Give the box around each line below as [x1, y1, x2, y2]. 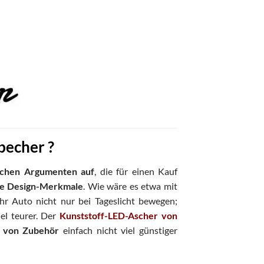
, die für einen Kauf [94, 166, 177, 177]
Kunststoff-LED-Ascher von [60, 210, 178, 222]
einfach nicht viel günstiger [59, 225, 178, 236]
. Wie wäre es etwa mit [83, 180, 178, 192]
